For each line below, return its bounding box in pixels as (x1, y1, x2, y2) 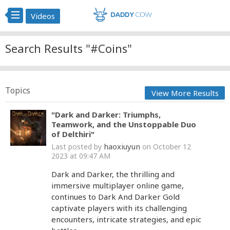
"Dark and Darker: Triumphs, (51, 109, 161, 120)
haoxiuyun (104, 141, 140, 151)
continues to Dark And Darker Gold (51, 191, 180, 202)
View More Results (151, 88, 219, 98)
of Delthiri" (51, 129, 94, 139)
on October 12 (140, 142, 191, 151)
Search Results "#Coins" (5, 41, 132, 56)
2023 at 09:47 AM (51, 151, 110, 161)
